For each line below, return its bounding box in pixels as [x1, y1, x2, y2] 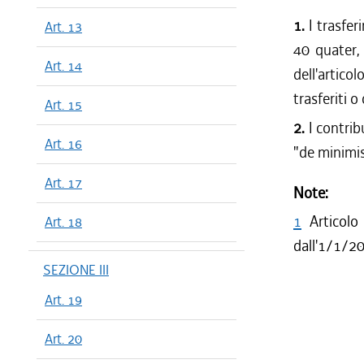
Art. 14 [45, 57, 82, 75]
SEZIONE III [43, 261, 109, 279]
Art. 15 [45, 96, 82, 114]
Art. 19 [45, 291, 82, 309]
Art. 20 [45, 330, 82, 348]
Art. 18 [45, 213, 82, 231]
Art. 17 [45, 174, 82, 192]
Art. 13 [45, 18, 82, 36]
